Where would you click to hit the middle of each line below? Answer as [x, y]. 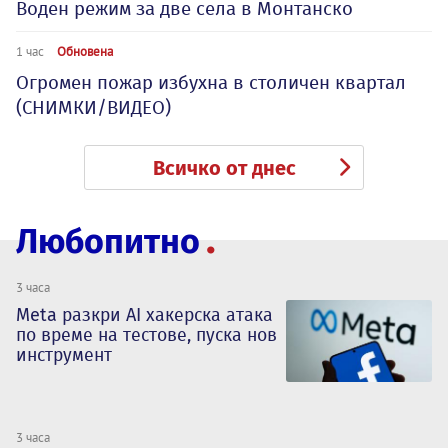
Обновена [85, 51]
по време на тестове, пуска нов [146, 335]
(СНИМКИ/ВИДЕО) [93, 107]
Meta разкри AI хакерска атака [144, 315]
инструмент [64, 355]
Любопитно [108, 241]
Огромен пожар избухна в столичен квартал [211, 82]
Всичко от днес [224, 168]
